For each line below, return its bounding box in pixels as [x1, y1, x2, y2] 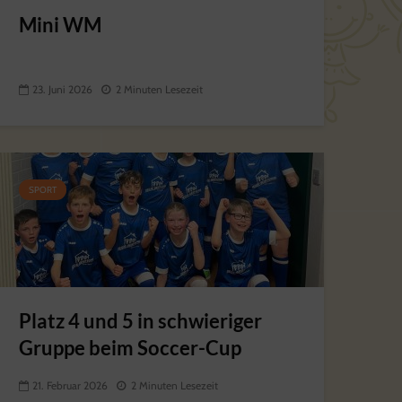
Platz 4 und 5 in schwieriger [19, 309, 262, 333]
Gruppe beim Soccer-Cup [19, 336, 241, 360]
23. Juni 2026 [32, 83, 92, 97]
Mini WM [19, 13, 101, 37]
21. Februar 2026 [32, 379, 108, 393]
